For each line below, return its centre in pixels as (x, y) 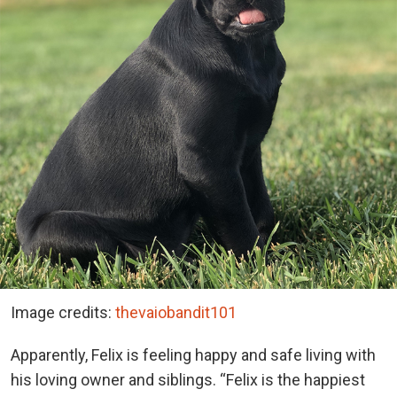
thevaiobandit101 (176, 313)
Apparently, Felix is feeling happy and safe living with (193, 355)
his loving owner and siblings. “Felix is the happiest (188, 380)
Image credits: (63, 313)
